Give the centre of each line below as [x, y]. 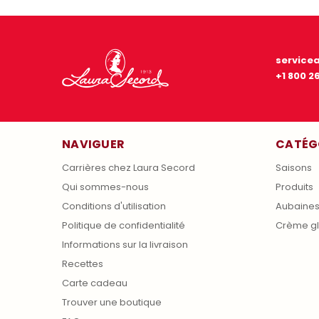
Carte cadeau [95, 283]
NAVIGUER [93, 144]
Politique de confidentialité [124, 225]
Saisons [294, 167]
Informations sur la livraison [125, 244]
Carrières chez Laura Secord [129, 167]
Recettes [83, 263]
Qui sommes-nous [105, 187]
